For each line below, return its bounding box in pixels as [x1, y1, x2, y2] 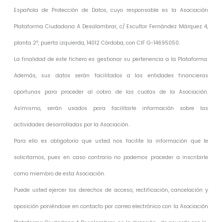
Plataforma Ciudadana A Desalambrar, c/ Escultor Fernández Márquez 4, [13, 22, 209, 30]
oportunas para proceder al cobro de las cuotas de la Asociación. [13, 88, 209, 96]
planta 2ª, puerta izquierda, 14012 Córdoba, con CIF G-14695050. [13, 39, 180, 47]
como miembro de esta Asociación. [13, 169, 105, 177]
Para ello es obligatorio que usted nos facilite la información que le [13, 137, 209, 145]
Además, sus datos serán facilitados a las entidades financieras [13, 71, 209, 79]
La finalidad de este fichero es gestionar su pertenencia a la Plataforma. [13, 55, 209, 63]
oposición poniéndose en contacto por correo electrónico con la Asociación [13, 202, 209, 210]
